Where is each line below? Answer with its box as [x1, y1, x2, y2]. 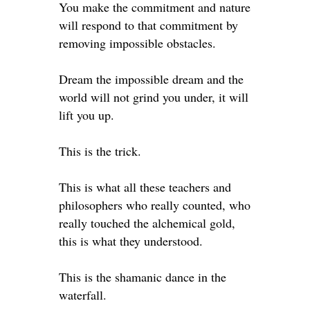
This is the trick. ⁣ [58, 143, 145, 159]
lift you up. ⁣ [58, 107, 118, 123]
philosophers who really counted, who [58, 197, 250, 213]
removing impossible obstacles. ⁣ [58, 35, 219, 51]
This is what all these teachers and [58, 179, 231, 195]
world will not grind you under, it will [58, 89, 248, 105]
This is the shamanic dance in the [58, 268, 226, 285]
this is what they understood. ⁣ [58, 232, 206, 249]
